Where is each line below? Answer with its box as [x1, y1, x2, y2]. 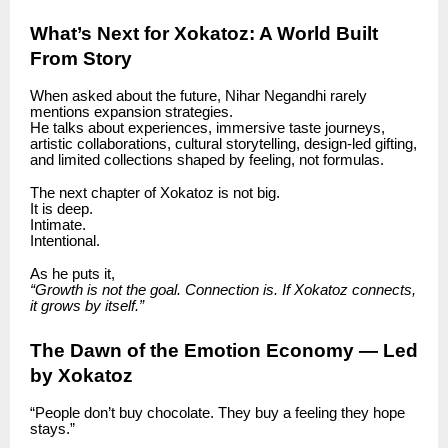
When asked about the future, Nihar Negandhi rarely [30, 87, 367, 104]
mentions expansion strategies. [30, 103, 233, 120]
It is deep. [30, 200, 93, 217]
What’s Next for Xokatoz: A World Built [30, 22, 378, 44]
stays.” [30, 420, 75, 437]
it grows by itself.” [30, 297, 144, 314]
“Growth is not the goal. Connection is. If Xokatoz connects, [30, 281, 416, 298]
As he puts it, [30, 265, 115, 282]
